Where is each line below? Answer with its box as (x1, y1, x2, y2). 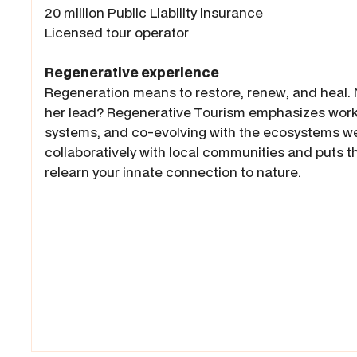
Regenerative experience (45, 63, 219, 82)
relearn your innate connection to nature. (45, 163, 301, 182)
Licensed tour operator (45, 23, 189, 42)
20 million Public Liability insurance (45, 3, 263, 22)
